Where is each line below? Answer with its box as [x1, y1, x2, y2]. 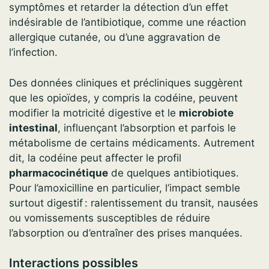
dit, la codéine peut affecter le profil [9, 151, 181, 164]
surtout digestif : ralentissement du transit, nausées [9, 196, 258, 209]
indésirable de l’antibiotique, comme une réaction [9, 16, 246, 29]
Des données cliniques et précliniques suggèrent [9, 76, 243, 89]
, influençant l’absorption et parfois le [58, 121, 236, 134]
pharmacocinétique [9, 166, 108, 179]
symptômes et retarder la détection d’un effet [9, 1, 228, 14]
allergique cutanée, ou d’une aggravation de [9, 31, 220, 44]
